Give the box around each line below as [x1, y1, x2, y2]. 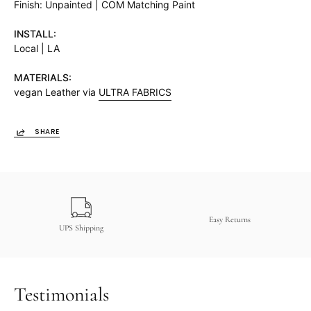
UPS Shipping [59, 222, 103, 233]
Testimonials [14, 282, 109, 306]
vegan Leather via [14, 86, 99, 99]
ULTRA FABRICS [99, 86, 171, 99]
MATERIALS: [14, 72, 72, 84]
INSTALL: [14, 28, 56, 40]
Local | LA [14, 42, 60, 55]
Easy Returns [209, 214, 251, 224]
